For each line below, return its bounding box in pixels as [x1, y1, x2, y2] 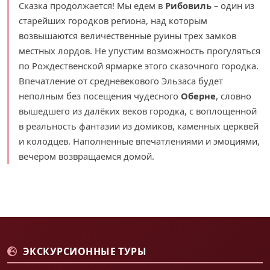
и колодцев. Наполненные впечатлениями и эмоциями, [19, 134, 260, 147]
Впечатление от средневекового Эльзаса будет [19, 74, 223, 87]
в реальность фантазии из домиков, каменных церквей [19, 119, 259, 132]
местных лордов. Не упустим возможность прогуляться [19, 44, 260, 57]
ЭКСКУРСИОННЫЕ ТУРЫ [20, 244, 147, 258]
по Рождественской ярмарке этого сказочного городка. [19, 59, 259, 72]
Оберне [181, 89, 216, 102]
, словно [216, 89, 251, 102]
